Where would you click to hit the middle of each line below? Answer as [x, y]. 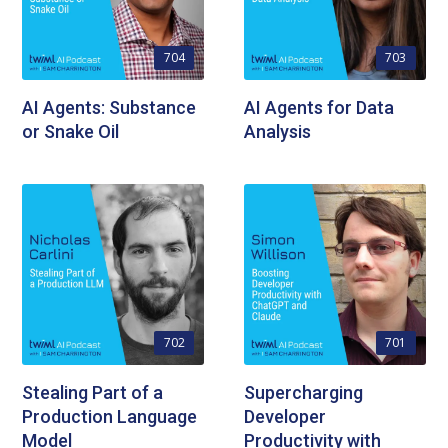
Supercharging [303, 393]
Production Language [110, 417]
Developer [285, 417]
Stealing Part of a [93, 393]
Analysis [277, 131]
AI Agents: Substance [109, 107]
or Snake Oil [71, 131]
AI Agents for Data [319, 107]
